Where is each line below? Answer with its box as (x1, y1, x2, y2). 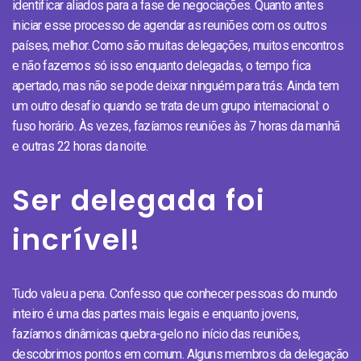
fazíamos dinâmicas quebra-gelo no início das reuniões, (12, 326, 301, 342)
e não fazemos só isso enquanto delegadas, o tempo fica (12, 57, 311, 73)
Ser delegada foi (12, 180, 266, 220)
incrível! (12, 219, 141, 259)
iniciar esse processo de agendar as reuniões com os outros (12, 17, 327, 33)
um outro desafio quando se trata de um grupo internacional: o (12, 98, 330, 114)
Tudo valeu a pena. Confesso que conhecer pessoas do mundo (12, 285, 338, 301)
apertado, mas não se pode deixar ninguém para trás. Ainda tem (12, 77, 339, 93)
